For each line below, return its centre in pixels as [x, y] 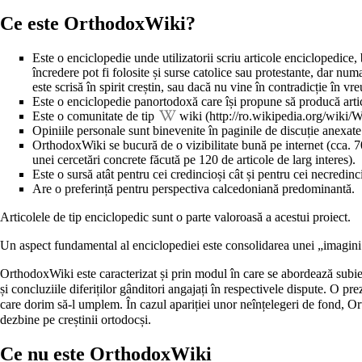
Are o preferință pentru [92, 189]
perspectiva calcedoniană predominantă [252, 189]
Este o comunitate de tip [95, 116]
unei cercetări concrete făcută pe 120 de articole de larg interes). [194, 160]
